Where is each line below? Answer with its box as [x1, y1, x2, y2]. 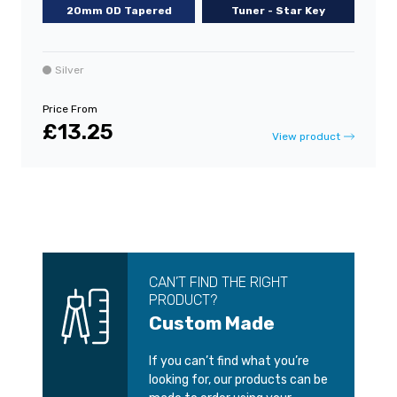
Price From [43, 103, 97, 116]
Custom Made [149, 312, 275, 335]
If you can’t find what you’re [149, 354, 309, 370]
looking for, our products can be [149, 372, 328, 388]
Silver [55, 64, 84, 77]
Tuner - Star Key [231, 4, 325, 18]
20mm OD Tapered [66, 4, 172, 18]
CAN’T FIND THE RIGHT [149, 274, 288, 292]
